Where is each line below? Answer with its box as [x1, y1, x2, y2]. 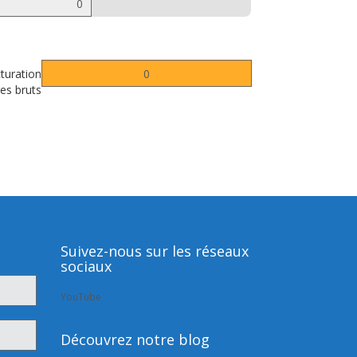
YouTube [61, 290, 101, 304]
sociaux [61, 257, 112, 276]
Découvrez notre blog [61, 330, 210, 349]
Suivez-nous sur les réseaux [61, 241, 249, 261]
